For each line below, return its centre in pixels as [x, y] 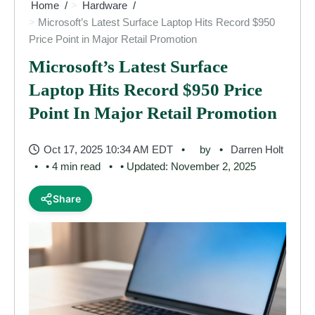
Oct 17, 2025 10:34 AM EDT [108, 149]
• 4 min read [73, 166]
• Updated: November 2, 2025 [188, 166]
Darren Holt [257, 149]
